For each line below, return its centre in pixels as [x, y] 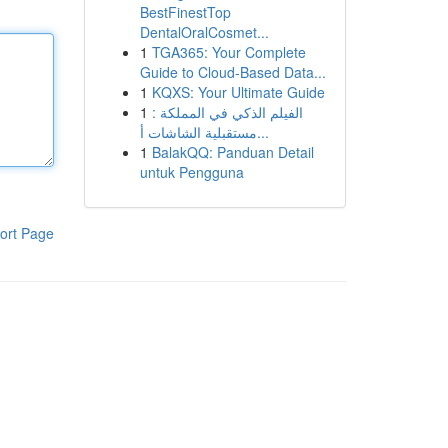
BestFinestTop [185, 12]
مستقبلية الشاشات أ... [262, 132]
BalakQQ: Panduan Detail [232, 152]
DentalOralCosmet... [204, 32]
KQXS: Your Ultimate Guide [238, 92]
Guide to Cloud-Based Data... [232, 72]
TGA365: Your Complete [228, 52]
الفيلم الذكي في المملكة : [227, 112]
